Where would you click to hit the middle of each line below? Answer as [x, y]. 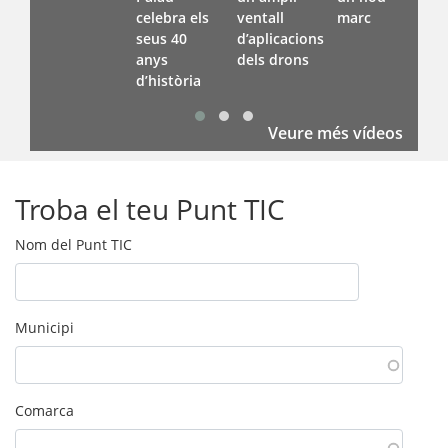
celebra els [172, 18]
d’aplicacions [280, 39]
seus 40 [161, 39]
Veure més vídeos [335, 133]
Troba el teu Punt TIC [150, 209]
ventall [260, 18]
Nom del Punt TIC [73, 245]
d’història [168, 81]
